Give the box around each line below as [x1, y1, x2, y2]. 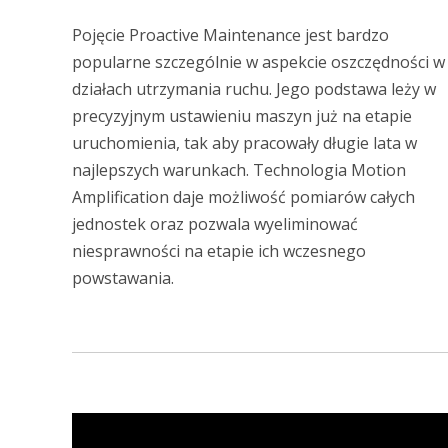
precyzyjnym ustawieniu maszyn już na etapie [72, 105, 412, 128]
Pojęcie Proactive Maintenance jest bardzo [72, 24, 389, 47]
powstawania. [72, 267, 174, 290]
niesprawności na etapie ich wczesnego [72, 240, 366, 263]
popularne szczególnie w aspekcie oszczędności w [72, 51, 445, 74]
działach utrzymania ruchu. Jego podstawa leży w [72, 78, 436, 101]
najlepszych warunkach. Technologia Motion [72, 159, 406, 182]
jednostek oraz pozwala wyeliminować [72, 213, 358, 236]
